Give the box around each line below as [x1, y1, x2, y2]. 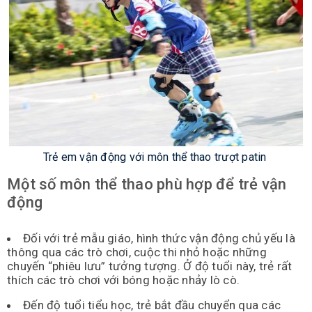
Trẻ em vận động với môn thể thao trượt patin [42, 150, 267, 164]
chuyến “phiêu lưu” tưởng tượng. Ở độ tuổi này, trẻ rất [7, 258, 292, 273]
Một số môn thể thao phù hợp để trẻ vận [7, 175, 287, 193]
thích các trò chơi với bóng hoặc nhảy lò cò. [7, 272, 240, 287]
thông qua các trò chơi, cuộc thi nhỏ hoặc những [7, 244, 267, 259]
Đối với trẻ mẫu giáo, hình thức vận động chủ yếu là [23, 231, 295, 245]
